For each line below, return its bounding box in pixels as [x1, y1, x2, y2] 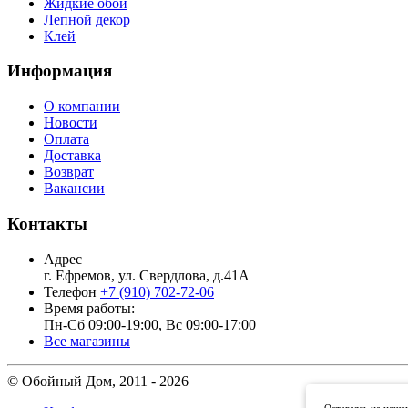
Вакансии [44, 180, 105, 197]
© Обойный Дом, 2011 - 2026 [7, 372, 189, 389]
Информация [7, 61, 112, 81]
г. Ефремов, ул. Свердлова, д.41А [44, 267, 250, 283]
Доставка [44, 148, 101, 164]
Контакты [7, 213, 87, 233]
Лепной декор [44, 11, 130, 27]
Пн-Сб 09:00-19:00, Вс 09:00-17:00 [44, 316, 256, 332]
